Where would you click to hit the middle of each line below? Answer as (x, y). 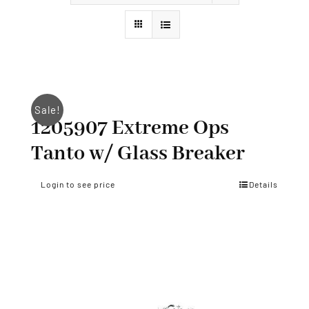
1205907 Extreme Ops (130, 128)
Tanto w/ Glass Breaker (138, 153)
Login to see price (78, 184)
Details (263, 184)
